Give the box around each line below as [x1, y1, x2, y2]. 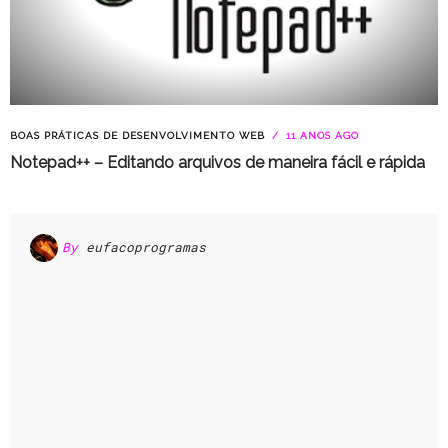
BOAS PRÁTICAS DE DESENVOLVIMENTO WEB [10, 129, 265, 141]
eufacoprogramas [86, 239, 206, 256]
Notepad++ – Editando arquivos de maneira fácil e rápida [10, 152, 425, 172]
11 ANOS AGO [282, 129, 359, 141]
